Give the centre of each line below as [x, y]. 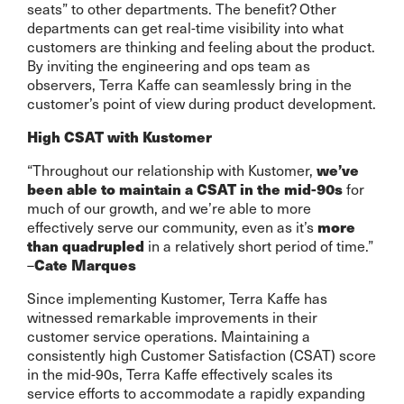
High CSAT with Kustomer [119, 136]
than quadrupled [86, 245]
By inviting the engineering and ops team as [169, 64]
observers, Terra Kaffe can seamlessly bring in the [189, 83]
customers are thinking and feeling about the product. [201, 46]
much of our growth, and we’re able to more [169, 207]
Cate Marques [85, 264]
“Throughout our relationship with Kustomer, [172, 169]
